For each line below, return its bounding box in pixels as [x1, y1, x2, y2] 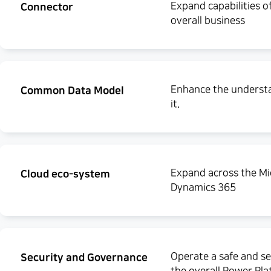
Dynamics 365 [170, 182, 236, 193]
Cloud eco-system [21, 168, 110, 180]
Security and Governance [21, 252, 148, 263]
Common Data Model [21, 85, 124, 96]
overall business [170, 15, 245, 26]
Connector [21, 1, 73, 13]
